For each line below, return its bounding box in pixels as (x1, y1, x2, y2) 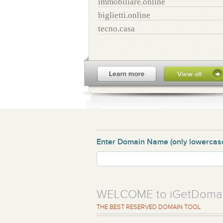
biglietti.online (98, 10, 150, 20)
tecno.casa (98, 24, 135, 33)
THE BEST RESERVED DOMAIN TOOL (97, 204, 201, 211)
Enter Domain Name (97, 137, 168, 146)
